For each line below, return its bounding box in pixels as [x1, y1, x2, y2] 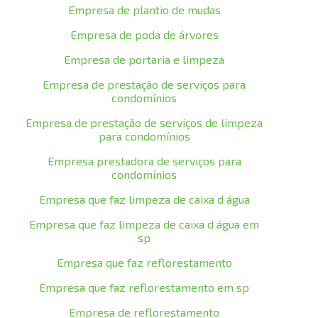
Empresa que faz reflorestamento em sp [39, 280, 250, 294]
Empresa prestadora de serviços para [47, 154, 241, 168]
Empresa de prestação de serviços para [43, 77, 246, 91]
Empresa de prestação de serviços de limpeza [26, 116, 263, 129]
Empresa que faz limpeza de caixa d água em [29, 217, 260, 231]
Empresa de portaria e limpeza [64, 53, 225, 66]
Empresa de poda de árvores [70, 28, 219, 41]
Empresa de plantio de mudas [67, 3, 221, 16]
